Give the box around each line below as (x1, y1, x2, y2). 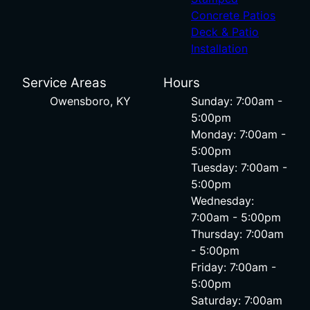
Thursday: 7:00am (191, 226, 284, 241)
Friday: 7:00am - (191, 259, 276, 274)
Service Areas (22, 74, 107, 91)
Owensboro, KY (50, 93, 131, 108)
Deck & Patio (191, 24, 259, 39)
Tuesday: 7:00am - (191, 160, 287, 174)
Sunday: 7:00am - (191, 93, 282, 108)
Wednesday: (191, 193, 254, 208)
